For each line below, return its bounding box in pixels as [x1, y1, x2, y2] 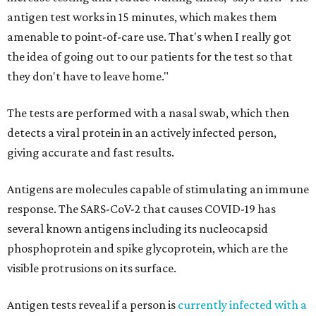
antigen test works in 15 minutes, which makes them [7, 10, 277, 24]
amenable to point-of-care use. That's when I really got [7, 30, 291, 44]
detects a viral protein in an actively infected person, [7, 126, 276, 140]
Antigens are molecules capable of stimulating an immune [7, 182, 309, 196]
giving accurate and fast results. [7, 145, 174, 159]
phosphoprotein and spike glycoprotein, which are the [7, 241, 288, 255]
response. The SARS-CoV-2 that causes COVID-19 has [7, 202, 276, 216]
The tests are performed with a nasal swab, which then [7, 106, 289, 120]
